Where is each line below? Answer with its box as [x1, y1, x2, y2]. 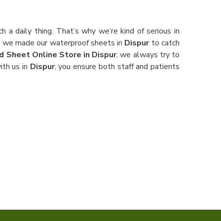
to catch [149, 37, 180, 48]
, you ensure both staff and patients [54, 61, 180, 72]
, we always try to [116, 49, 180, 60]
